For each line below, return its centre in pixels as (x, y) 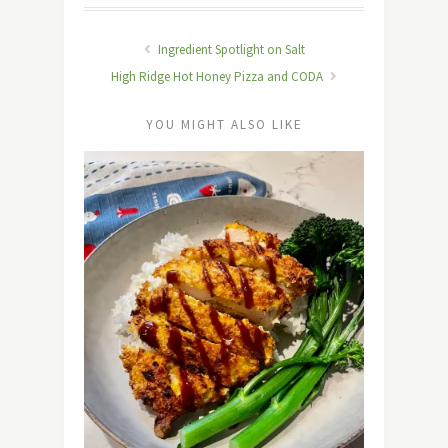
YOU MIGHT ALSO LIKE (224, 124)
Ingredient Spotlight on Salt (229, 49)
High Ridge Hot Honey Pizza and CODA (218, 76)
